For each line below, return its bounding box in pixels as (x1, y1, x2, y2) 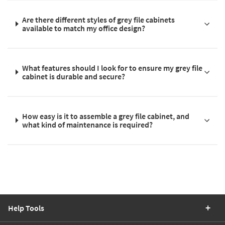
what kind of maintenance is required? (22, 119, 153, 130)
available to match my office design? (22, 23, 146, 33)
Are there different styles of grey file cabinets (22, 14, 175, 25)
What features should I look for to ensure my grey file (22, 62, 203, 73)
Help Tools (8, 202, 44, 213)
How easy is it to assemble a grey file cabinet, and (22, 110, 189, 121)
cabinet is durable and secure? (22, 71, 126, 81)
